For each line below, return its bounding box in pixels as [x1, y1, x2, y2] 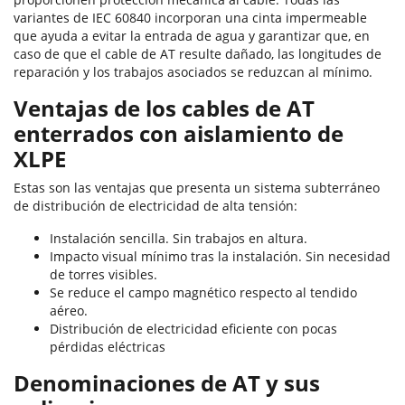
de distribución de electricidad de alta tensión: [14, 197, 297, 215]
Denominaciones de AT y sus [14, 368, 320, 399]
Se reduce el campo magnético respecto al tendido [50, 284, 357, 302]
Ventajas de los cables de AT [14, 93, 315, 124]
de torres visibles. [50, 266, 157, 284]
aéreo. [50, 302, 88, 320]
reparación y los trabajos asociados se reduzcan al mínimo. [14, 63, 372, 81]
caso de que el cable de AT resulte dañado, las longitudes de [14, 45, 381, 63]
